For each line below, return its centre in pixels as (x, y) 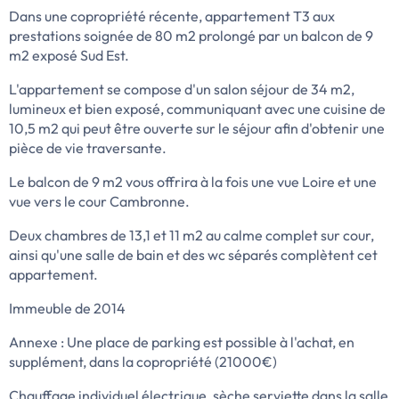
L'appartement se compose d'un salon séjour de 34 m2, (182, 90)
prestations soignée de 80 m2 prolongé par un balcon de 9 (191, 36)
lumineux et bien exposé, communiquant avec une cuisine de (197, 109)
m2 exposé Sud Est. (69, 56)
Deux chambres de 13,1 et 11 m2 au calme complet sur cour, (191, 236)
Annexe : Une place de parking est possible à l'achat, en (182, 342)
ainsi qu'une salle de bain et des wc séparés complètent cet (193, 255)
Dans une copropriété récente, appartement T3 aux (172, 16)
